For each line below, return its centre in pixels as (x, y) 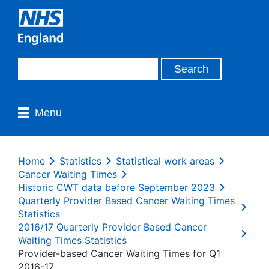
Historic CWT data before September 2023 (116, 187)
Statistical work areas (165, 161)
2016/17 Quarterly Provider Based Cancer (112, 227)
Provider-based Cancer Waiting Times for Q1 (119, 253)
